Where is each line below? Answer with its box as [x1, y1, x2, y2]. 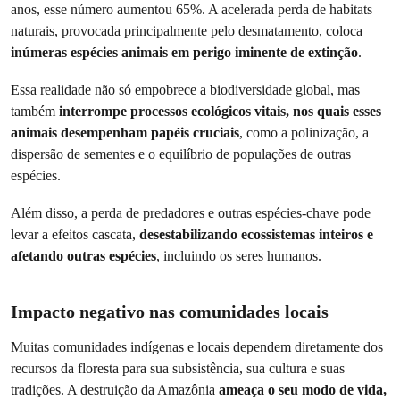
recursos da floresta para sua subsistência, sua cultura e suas [11, 360, 345, 377]
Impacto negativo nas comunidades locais [11, 302, 329, 321]
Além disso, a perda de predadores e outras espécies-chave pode [11, 204, 371, 221]
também [11, 103, 59, 120]
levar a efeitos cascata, [11, 226, 139, 243]
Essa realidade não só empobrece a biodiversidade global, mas [11, 81, 360, 98]
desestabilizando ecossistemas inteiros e [139, 226, 373, 243]
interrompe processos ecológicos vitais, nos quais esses [59, 103, 381, 120]
